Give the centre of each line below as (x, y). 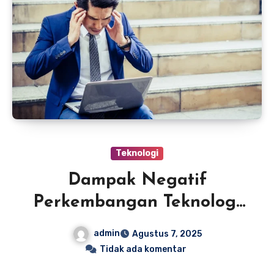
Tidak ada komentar (143, 249)
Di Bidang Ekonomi (137, 224)
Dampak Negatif (137, 180)
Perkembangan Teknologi (137, 202)
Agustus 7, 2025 (167, 234)
